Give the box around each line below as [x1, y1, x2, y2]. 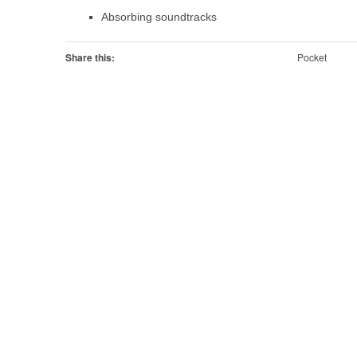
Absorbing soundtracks [101, 10, 217, 23]
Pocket [296, 50, 327, 64]
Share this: [65, 50, 115, 65]
